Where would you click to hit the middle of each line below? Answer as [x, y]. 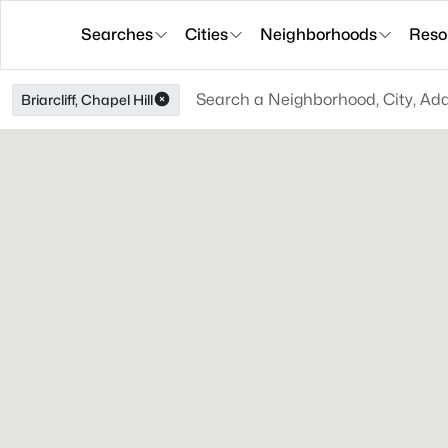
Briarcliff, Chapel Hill [87, 99]
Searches [117, 34]
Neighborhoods [318, 34]
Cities [206, 34]
